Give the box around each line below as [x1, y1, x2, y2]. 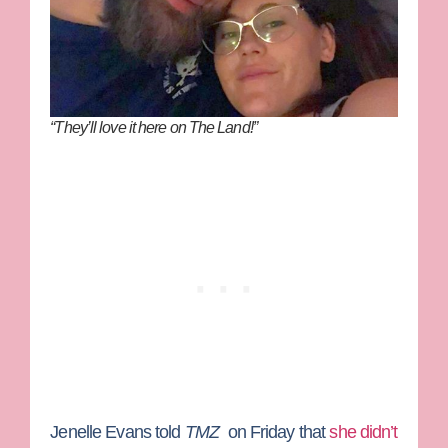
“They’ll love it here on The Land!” [50, 118, 257, 136]
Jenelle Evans [50, 421, 151, 442]
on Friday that [223, 421, 330, 442]
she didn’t [329, 421, 398, 442]
